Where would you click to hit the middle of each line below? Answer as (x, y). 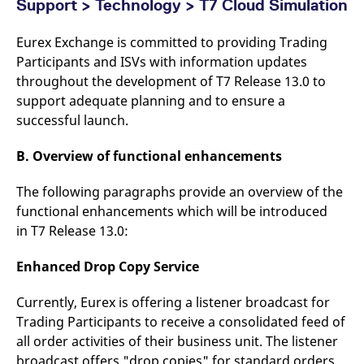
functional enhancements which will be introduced (172, 211)
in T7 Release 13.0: (72, 231)
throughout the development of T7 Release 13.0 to (171, 81)
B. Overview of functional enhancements (149, 156)
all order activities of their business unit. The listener (177, 341)
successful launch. (74, 120)
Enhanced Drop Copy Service (108, 266)
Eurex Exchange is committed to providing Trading (172, 42)
